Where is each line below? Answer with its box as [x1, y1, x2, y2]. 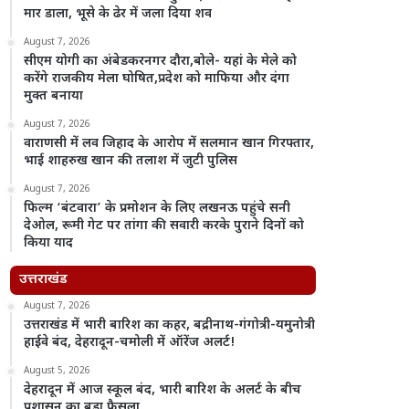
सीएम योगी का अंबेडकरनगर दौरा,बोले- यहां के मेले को [24, 53, 298, 70]
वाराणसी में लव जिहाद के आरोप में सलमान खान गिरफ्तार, [24, 135, 315, 152]
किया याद [24, 235, 74, 252]
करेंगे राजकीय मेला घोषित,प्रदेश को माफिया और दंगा [24, 70, 290, 88]
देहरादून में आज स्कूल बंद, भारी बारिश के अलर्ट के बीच [24, 382, 302, 399]
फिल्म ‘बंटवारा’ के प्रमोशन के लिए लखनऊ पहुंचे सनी [24, 200, 291, 217]
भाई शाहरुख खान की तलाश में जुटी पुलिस [24, 152, 238, 170]
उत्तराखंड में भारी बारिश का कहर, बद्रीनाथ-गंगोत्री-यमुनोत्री [24, 317, 316, 334]
